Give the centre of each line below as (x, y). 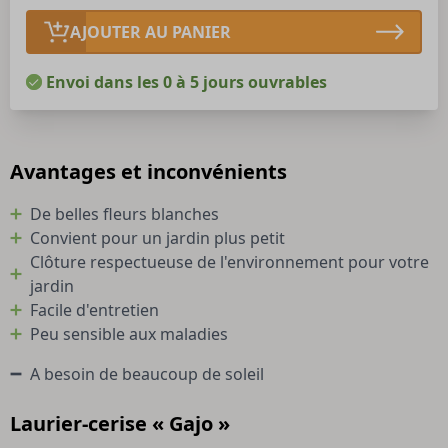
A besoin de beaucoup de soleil (147, 374)
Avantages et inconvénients (148, 171)
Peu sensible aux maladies (129, 334)
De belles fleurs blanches (124, 214)
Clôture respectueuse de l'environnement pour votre (229, 262)
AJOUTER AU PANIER (150, 32)
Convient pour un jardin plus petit (157, 238)
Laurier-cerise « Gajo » (120, 423)
